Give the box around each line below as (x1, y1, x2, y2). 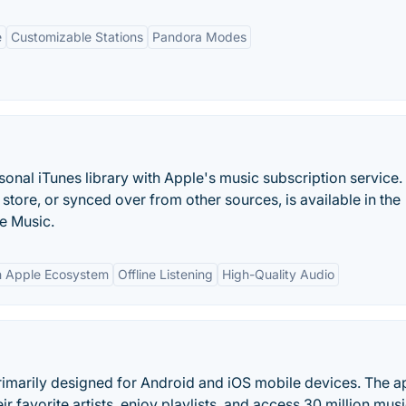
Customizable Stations (11, 29, 143, 44)
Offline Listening (118, 266, 213, 282)
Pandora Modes (152, 29, 246, 44)
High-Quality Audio (222, 266, 334, 282)
